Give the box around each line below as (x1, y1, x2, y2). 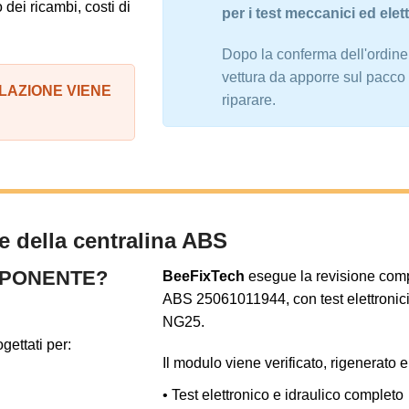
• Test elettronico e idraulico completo (163, 386, 404, 403)
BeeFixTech (163, 267, 245, 284)
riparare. (222, 92, 276, 108)
